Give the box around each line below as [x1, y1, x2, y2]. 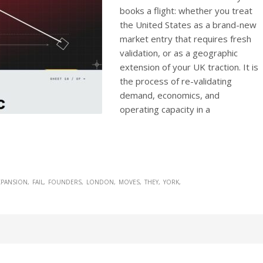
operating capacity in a [120, 103, 210, 115]
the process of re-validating [120, 75, 232, 87]
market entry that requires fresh [120, 32, 251, 45]
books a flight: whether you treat [120, 4, 252, 16]
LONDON [86, 177, 114, 186]
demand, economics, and [120, 89, 220, 101]
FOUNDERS [48, 177, 82, 186]
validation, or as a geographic [120, 46, 238, 59]
